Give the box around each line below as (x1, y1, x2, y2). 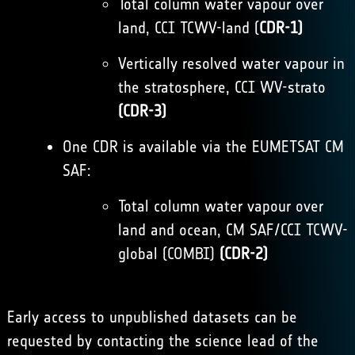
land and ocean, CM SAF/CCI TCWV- (117, 220, 348, 239)
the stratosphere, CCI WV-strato (117, 78, 326, 97)
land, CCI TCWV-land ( (117, 18, 259, 37)
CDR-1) (258, 18, 303, 37)
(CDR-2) (219, 244, 268, 263)
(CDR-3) (117, 101, 166, 120)
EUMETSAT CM (251, 137, 344, 156)
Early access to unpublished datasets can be (6, 307, 297, 326)
